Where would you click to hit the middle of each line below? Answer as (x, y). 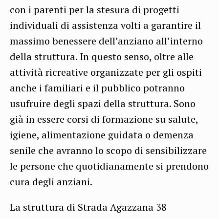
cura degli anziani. (51, 182)
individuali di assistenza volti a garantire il (105, 25)
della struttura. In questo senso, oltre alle (102, 57)
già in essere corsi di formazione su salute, (104, 119)
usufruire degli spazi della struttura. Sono (103, 104)
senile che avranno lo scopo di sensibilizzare (108, 151)
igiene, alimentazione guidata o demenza (102, 135)
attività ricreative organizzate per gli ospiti (106, 72)
